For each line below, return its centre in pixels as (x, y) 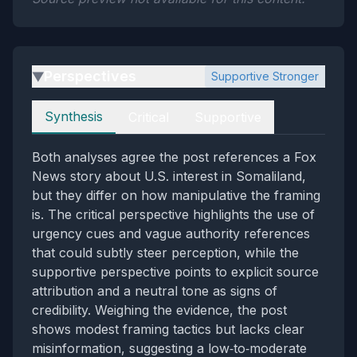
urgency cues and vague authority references (171, 233)
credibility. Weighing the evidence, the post (159, 310)
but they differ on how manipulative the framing (176, 195)
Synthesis (74, 116)
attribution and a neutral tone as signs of (155, 291)
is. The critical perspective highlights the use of (173, 214)
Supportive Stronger (265, 76)
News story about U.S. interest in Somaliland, (169, 176)
